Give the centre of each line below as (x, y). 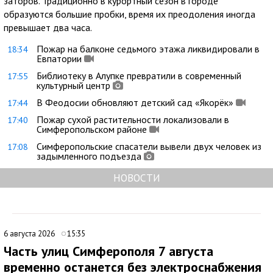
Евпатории (59, 58)
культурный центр (73, 85)
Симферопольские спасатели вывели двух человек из (149, 146)
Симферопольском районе (92, 129)
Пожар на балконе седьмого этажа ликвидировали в (148, 48)
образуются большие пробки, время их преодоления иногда (129, 14)
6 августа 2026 (30, 233)
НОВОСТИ (136, 177)
